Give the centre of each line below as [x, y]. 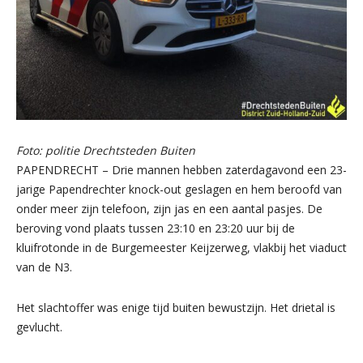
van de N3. [44, 267]
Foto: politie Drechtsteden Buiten [106, 150]
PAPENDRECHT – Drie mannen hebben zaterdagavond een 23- [181, 170]
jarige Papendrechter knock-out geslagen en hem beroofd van [179, 189]
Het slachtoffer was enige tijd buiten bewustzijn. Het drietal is [176, 307]
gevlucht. [39, 327]
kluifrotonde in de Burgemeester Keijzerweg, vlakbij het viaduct [181, 248]
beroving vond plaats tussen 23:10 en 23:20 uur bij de [156, 228]
